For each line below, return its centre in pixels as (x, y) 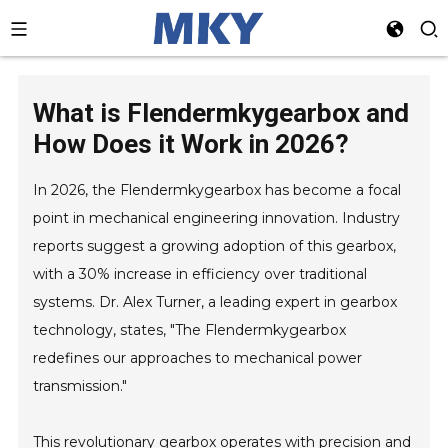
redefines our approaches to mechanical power (198, 358)
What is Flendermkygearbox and (221, 113)
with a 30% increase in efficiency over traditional (200, 274)
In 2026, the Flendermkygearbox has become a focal (217, 190)
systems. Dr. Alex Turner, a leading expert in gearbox (215, 302)
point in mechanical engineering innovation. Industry (217, 218)
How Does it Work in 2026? (191, 144)
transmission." (80, 386)
